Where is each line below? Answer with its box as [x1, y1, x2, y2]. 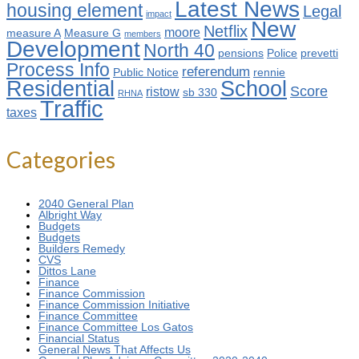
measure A [6, 27, 61, 40]
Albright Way [38, 208, 102, 222]
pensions [218, 47, 264, 60]
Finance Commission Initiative [38, 298, 190, 312]
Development [6, 37, 140, 63]
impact [146, 9, 171, 19]
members [124, 29, 161, 39]
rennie [253, 67, 285, 79]
